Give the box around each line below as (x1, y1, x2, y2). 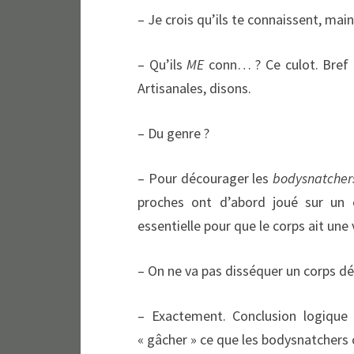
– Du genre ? (137, 124, 209, 142)
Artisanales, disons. (137, 79, 251, 97)
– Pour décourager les (137, 169, 273, 187)
